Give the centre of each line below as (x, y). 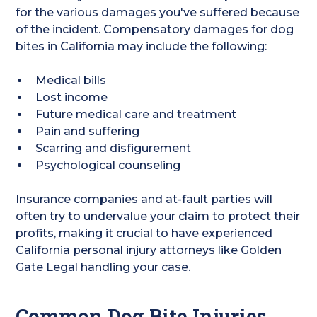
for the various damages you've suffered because (158, 12)
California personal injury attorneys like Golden (149, 250)
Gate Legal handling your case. (103, 267)
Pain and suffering (88, 131)
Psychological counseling (108, 165)
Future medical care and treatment (136, 114)
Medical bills (71, 80)
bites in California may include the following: (142, 46)
